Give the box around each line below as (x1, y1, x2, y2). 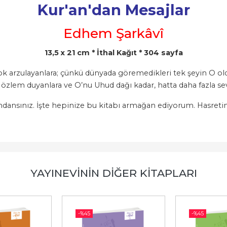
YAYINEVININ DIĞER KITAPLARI (30, 166, 197, 179)
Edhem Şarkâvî (63, 25, 164, 42)
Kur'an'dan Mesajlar (37, 1, 190, 19)
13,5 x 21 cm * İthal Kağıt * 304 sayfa (44, 48, 183, 57)
